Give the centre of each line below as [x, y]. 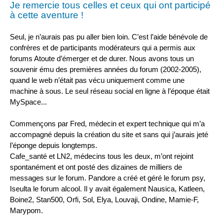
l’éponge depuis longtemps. [54, 146]
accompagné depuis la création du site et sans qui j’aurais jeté [109, 135]
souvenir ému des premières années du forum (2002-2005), [106, 69]
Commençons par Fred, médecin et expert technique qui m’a [107, 124]
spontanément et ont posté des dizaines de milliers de [96, 167]
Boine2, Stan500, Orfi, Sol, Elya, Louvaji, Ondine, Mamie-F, [104, 200]
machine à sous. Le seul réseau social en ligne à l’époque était [110, 91]
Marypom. [26, 211]
